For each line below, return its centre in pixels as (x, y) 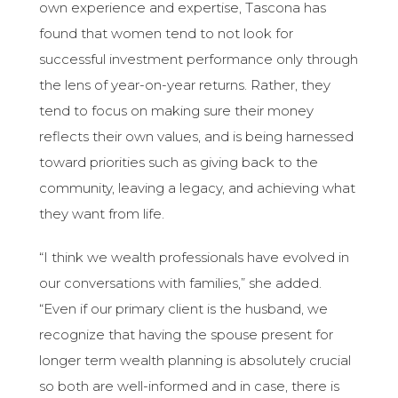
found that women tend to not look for (167, 34)
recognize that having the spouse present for (187, 335)
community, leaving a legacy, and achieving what (198, 188)
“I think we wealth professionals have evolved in (195, 258)
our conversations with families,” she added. (181, 283)
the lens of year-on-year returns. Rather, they (185, 85)
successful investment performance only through (199, 60)
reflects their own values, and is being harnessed (197, 137)
